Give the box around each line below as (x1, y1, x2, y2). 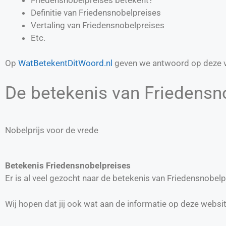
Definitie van (31, 7, 79, 18)
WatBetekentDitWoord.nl (18, 58, 112, 68)
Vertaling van (31, 20, 82, 30)
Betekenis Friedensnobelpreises (5, 160, 131, 171)
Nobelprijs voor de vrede (5, 125, 98, 135)
